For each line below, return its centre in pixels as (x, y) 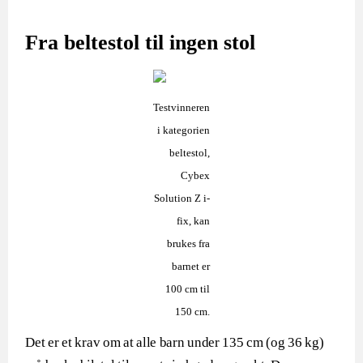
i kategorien (184, 130)
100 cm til (188, 289)
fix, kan (193, 221)
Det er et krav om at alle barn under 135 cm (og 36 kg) (175, 342)
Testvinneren (181, 107)
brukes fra (188, 243)
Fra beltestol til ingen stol (141, 43)
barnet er (191, 266)
